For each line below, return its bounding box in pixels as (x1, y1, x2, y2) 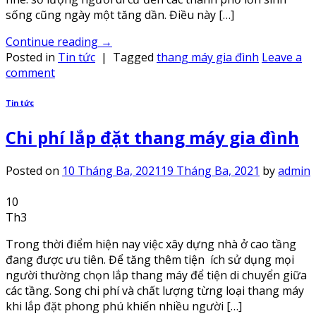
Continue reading (6, 33, 101, 49)
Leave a (262, 49, 302, 65)
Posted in (6, 49, 58, 65)
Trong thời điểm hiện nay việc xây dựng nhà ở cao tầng (6, 236, 296, 252)
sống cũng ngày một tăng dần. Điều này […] (6, 6, 234, 23)
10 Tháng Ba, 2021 (62, 162, 161, 178)
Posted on (6, 162, 62, 178)
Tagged (113, 49, 157, 65)
